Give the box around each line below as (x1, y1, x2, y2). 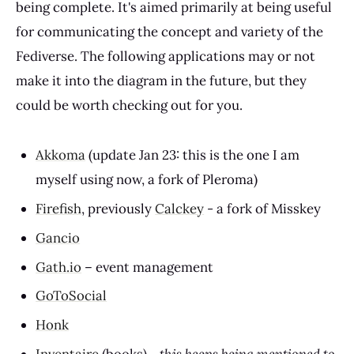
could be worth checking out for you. (16, 96, 243, 115)
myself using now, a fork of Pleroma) (36, 170, 258, 188)
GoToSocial (36, 287, 107, 305)
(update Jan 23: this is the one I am (85, 145, 300, 164)
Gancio (36, 228, 81, 247)
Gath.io (36, 258, 82, 276)
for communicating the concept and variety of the (16, 23, 323, 41)
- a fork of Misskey (204, 199, 322, 217)
